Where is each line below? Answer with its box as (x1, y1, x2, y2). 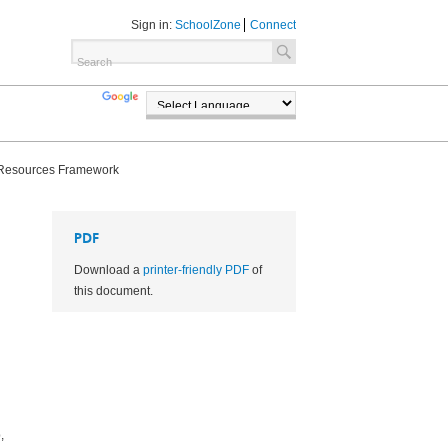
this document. (73, 284, 153, 299)
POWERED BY (146, 123, 228, 137)
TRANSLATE (142, 94, 210, 109)
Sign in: (131, 18, 175, 32)
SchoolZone (175, 18, 241, 32)
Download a (73, 263, 143, 278)
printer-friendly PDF (142, 263, 249, 278)
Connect (250, 18, 296, 32)
